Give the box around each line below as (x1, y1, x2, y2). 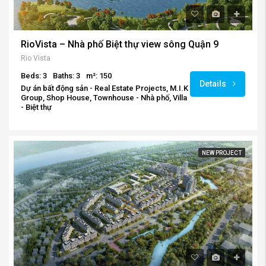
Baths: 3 (53, 71, 80, 81)
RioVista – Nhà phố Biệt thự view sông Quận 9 (21, 39, 218, 50)
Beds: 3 (21, 71, 47, 81)
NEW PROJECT (202, 150, 242, 157)
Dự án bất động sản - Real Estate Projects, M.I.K (21, 84, 188, 93)
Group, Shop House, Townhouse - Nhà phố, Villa (21, 93, 187, 103)
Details (199, 79, 228, 89)
